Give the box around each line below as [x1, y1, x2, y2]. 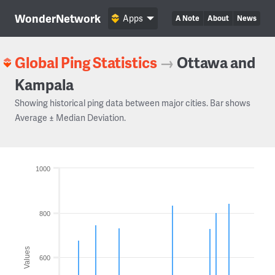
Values [23, 246, 31, 269]
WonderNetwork [15, 10, 101, 26]
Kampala [15, 74, 74, 95]
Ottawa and [177, 52, 255, 72]
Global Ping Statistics [15, 52, 157, 72]
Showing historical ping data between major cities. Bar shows [15, 97, 250, 109]
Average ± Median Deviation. [15, 112, 126, 123]
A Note [176, 13, 199, 23]
